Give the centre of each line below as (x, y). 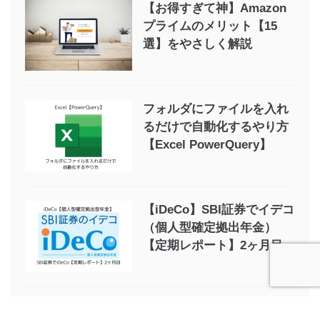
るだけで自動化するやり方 (216, 126)
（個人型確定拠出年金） (210, 227)
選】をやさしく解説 (197, 44)
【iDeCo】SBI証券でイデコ (219, 209)
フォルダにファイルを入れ (216, 109)
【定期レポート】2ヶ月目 (213, 245)
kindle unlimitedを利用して (219, 310)
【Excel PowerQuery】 (207, 144)
